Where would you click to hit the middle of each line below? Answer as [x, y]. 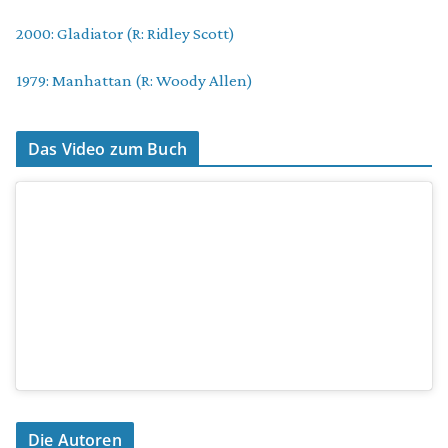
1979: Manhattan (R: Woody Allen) [134, 81]
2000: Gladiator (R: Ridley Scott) [125, 34]
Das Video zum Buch [107, 149]
